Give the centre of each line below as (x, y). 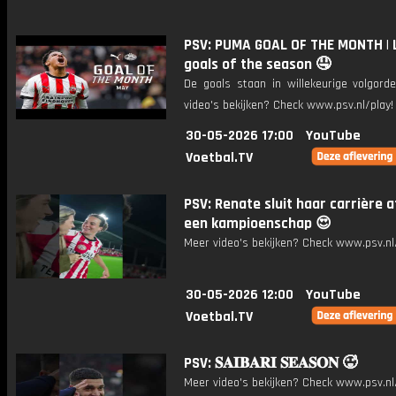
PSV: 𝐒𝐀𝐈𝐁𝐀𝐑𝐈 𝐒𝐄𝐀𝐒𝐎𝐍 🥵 (270, 363)
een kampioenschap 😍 (258, 224)
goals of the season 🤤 (257, 65)
